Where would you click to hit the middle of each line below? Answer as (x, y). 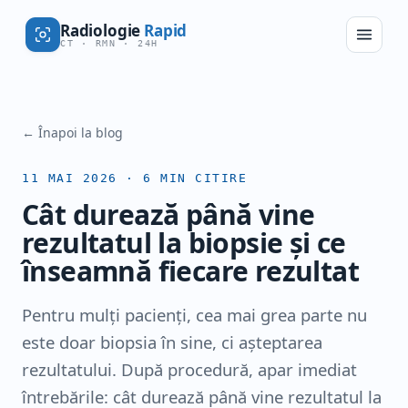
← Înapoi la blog (72, 133)
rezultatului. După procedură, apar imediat (189, 369)
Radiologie (102, 30)
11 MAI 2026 (70, 178)
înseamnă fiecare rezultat (190, 271)
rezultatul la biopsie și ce (184, 243)
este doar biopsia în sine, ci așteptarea (172, 342)
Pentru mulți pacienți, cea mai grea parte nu (194, 315)
